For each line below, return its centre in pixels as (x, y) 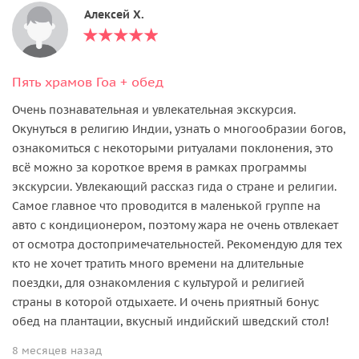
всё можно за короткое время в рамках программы (159, 167)
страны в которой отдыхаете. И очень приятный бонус (165, 302)
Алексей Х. (114, 14)
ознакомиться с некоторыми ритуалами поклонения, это (173, 148)
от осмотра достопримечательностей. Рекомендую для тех (177, 244)
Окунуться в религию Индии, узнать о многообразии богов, (179, 129)
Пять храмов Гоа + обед (88, 81)
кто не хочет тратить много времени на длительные (158, 263)
